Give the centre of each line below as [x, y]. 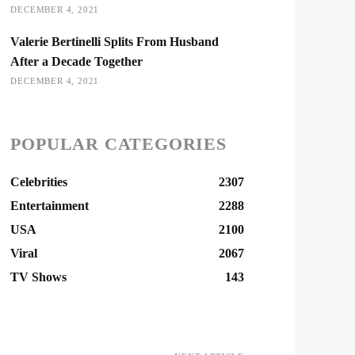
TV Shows [39, 277]
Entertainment [50, 206]
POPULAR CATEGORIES [118, 144]
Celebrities [39, 182]
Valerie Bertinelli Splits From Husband [115, 42]
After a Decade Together [77, 61]
